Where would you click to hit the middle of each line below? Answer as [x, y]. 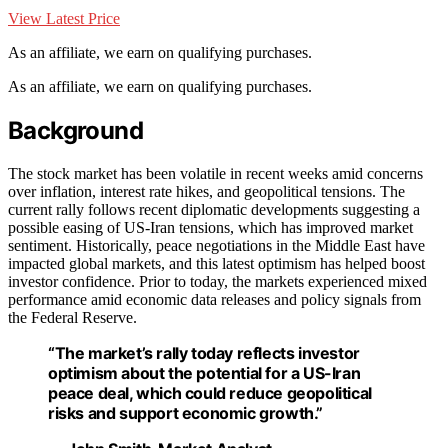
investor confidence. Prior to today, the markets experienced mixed [217, 281]
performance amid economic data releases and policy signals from [214, 299]
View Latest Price [64, 19]
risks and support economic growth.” [186, 412]
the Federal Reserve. [72, 317]
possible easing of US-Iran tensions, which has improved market [210, 227]
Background [75, 131]
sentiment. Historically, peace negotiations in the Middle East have [216, 245]
